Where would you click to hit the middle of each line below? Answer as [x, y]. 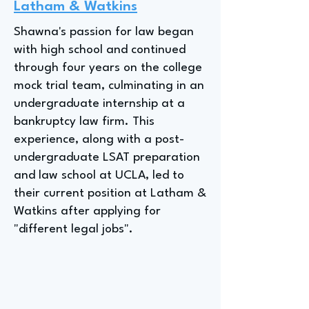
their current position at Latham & [110, 193]
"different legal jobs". [73, 229]
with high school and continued [100, 50]
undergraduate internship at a [99, 104]
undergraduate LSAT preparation [107, 158]
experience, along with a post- [99, 140]
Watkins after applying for [87, 211]
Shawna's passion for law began [104, 32]
